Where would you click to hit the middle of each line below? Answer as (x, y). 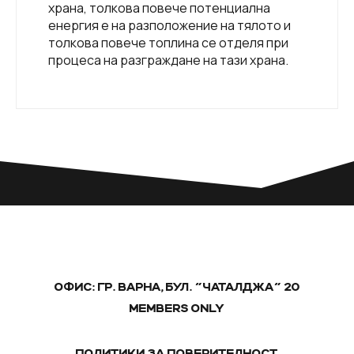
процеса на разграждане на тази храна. (168, 60)
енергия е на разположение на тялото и (169, 26)
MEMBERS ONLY (177, 309)
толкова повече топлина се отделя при (168, 43)
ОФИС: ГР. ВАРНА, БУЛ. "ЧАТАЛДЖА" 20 (177, 288)
